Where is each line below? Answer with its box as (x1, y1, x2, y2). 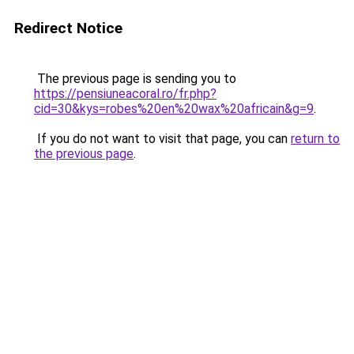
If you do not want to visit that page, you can (34, 131, 291, 146)
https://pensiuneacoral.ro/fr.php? (34, 86, 217, 101)
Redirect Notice (14, 19, 122, 37)
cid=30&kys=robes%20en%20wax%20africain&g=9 (34, 101, 314, 116)
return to (291, 131, 340, 146)
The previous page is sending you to (34, 71, 236, 86)
